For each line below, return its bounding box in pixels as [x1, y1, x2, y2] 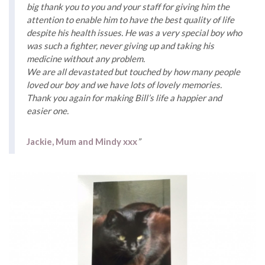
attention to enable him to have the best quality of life [27, 14, 234, 25]
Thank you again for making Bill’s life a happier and [27, 92, 222, 103]
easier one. [27, 105, 69, 116]
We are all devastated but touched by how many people [27, 66, 240, 77]
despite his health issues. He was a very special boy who [27, 27, 242, 38]
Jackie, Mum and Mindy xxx [27, 135, 137, 147]
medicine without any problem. [27, 53, 145, 64]
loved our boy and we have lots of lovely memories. [27, 79, 222, 90]
